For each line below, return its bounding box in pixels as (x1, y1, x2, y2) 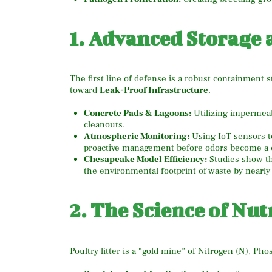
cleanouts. (83, 119, 125, 131)
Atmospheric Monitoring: (83, 131, 189, 143)
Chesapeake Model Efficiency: (83, 154, 207, 166)
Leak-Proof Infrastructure (100, 84, 208, 97)
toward (70, 84, 100, 97)
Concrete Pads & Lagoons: (83, 107, 191, 120)
